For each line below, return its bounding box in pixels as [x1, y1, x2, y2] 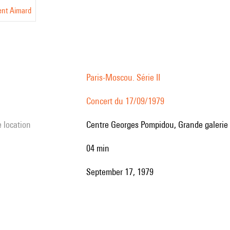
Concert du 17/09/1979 [86, 95, 164, 106]
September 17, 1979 [91, 166, 154, 177]
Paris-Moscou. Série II [86, 72, 160, 83]
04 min [90, 143, 109, 154]
